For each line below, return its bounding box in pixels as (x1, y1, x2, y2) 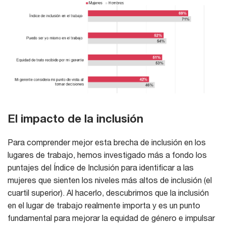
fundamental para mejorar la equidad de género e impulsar (8, 213, 215, 223)
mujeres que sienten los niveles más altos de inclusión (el (8, 175, 212, 185)
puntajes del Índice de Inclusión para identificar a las (8, 162, 194, 173)
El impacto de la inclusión (8, 112, 143, 126)
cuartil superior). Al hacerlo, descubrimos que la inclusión (8, 188, 209, 198)
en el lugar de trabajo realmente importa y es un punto (8, 200, 200, 210)
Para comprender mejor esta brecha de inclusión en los (8, 137, 206, 147)
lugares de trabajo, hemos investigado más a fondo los (8, 150, 207, 160)
